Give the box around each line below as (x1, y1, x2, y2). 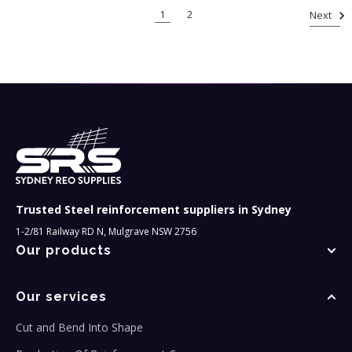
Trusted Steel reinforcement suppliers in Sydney (16, 201, 291, 217)
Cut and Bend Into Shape (16, 319, 143, 335)
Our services (16, 288, 107, 304)
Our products (16, 242, 112, 258)
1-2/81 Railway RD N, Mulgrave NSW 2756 (16, 224, 196, 238)
